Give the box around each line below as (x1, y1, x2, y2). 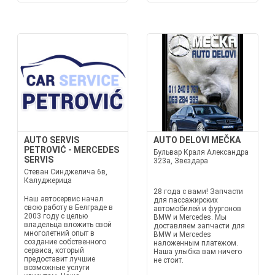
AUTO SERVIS (23, 135, 79, 145)
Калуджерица (23, 176, 72, 185)
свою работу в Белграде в (23, 203, 113, 212)
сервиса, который (23, 246, 84, 255)
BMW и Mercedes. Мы (153, 213, 227, 222)
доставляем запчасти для (153, 222, 245, 230)
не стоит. (153, 256, 184, 265)
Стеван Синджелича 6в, (23, 168, 107, 176)
